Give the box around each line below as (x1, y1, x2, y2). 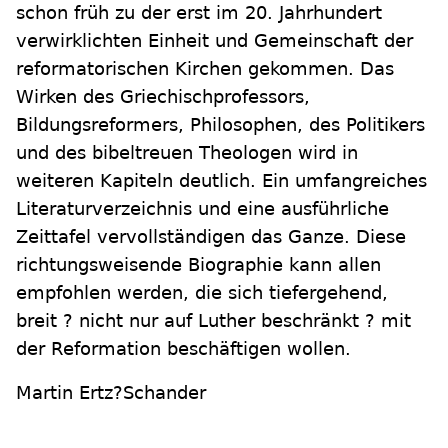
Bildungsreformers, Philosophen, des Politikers (16, 114, 425, 135)
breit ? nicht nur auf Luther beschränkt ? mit (16, 310, 411, 331)
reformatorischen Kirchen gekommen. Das (16, 58, 394, 79)
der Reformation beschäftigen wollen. (16, 338, 351, 359)
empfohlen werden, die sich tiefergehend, (16, 282, 388, 303)
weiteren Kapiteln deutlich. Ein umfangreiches (16, 170, 427, 191)
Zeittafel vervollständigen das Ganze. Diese (16, 226, 406, 247)
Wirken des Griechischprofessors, (16, 86, 310, 107)
